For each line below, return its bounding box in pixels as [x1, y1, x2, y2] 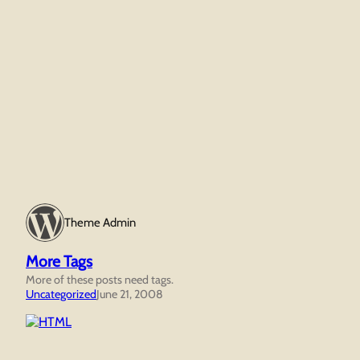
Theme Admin [64, 215, 136, 231]
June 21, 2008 [96, 287, 163, 302]
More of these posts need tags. [26, 272, 174, 288]
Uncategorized [26, 287, 96, 302]
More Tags [26, 252, 92, 272]
